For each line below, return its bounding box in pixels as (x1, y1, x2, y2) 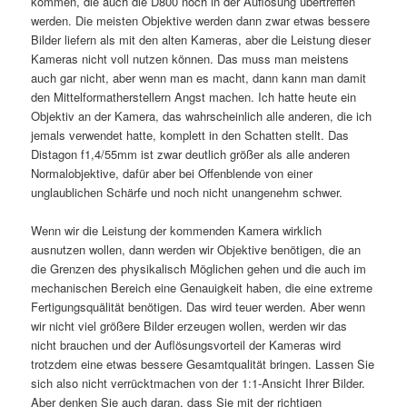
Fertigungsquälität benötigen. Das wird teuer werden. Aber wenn (31, 298, 366, 316)
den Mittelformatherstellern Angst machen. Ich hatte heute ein (31, 88, 357, 106)
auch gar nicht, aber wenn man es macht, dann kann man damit (31, 69, 367, 87)
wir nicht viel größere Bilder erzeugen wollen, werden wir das (31, 317, 348, 335)
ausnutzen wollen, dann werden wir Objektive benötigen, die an (31, 241, 362, 259)
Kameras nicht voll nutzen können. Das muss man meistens (31, 50, 350, 68)
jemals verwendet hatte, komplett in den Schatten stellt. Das (31, 126, 350, 144)
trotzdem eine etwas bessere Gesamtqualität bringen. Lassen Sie (31, 355, 375, 373)
